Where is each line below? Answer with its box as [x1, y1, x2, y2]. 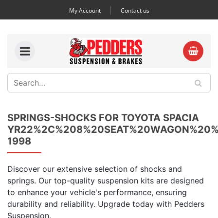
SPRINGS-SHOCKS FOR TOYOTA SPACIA [7, 112, 199, 124]
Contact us [120, 6, 149, 15]
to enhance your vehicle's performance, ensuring [7, 187, 187, 197]
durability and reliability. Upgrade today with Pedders [7, 199, 204, 209]
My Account [69, 6, 101, 15]
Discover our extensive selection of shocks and [7, 164, 182, 174]
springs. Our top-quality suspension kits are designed [7, 176, 204, 185]
